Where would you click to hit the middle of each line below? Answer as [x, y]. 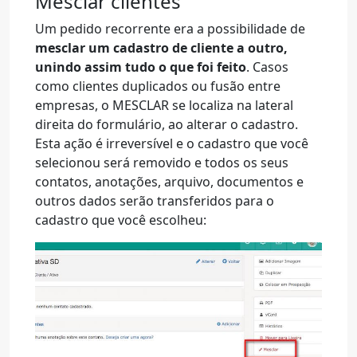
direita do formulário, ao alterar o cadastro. [167, 124]
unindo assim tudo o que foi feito [141, 67]
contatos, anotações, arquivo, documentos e [169, 182]
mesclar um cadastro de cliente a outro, [161, 48]
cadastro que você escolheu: [121, 220]
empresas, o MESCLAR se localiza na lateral [164, 105]
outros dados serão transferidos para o [155, 201]
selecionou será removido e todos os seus [162, 163]
